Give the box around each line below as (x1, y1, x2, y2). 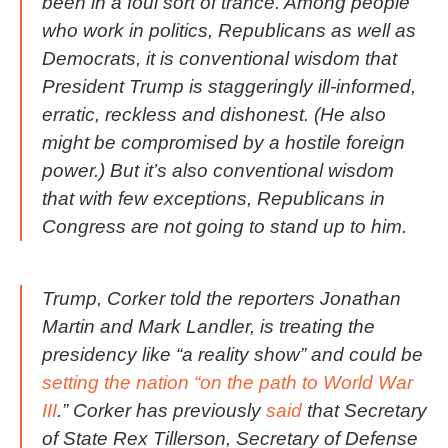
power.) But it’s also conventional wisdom (42, 159, 394, 181)
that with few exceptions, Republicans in (42, 187, 385, 209)
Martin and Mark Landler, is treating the (42, 315, 375, 337)
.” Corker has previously (57, 399, 261, 421)
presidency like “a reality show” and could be (42, 343, 423, 365)
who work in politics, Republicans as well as (42, 19, 416, 41)
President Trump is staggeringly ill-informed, (42, 75, 416, 97)
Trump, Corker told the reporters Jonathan (42, 287, 401, 309)
